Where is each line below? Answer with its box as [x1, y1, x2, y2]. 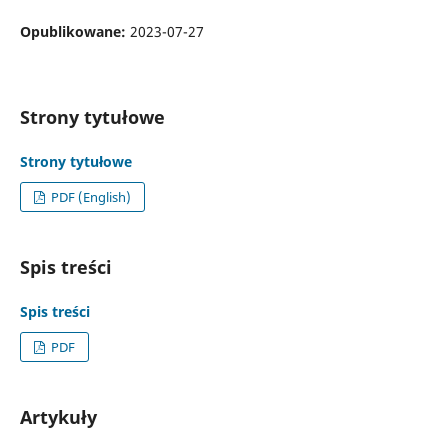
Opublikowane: [19, 21, 130, 41]
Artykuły [19, 404, 97, 429]
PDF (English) [48, 187, 132, 206]
